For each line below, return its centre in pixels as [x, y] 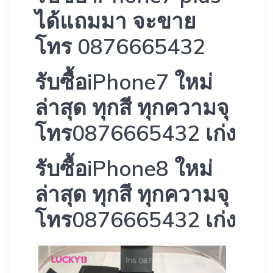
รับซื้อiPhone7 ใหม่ [124, 81]
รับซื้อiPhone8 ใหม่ [124, 168]
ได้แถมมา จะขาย [115, 20]
